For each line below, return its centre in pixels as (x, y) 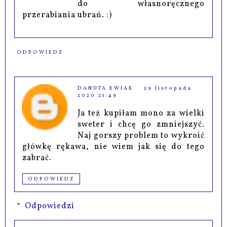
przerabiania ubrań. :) (67, 15)
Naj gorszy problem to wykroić (141, 136)
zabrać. (37, 158)
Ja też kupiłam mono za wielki (141, 114)
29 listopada (168, 88)
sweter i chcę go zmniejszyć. (141, 125)
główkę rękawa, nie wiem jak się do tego (113, 147)
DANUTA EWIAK (106, 88)
